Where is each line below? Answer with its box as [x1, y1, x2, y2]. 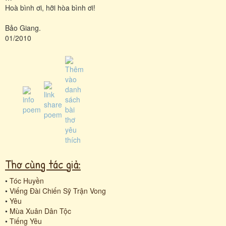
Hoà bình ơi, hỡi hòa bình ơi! [5, 2, 95, 13]
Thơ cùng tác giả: [5, 155, 81, 172]
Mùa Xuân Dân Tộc [10, 205, 71, 216]
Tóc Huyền [10, 175, 44, 186]
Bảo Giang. [5, 22, 41, 33]
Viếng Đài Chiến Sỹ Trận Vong [10, 185, 106, 196]
